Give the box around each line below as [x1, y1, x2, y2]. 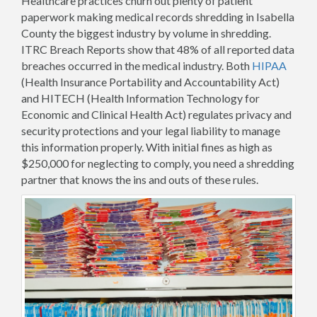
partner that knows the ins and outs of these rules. [21, 173, 258, 186]
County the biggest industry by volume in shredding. [21, 26, 271, 40]
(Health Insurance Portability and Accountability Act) [21, 75, 279, 88]
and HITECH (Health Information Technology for [21, 91, 260, 105]
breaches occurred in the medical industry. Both [21, 59, 252, 72]
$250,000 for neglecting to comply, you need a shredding [21, 156, 294, 170]
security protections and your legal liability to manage [21, 124, 280, 137]
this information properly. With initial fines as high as [21, 140, 272, 154]
